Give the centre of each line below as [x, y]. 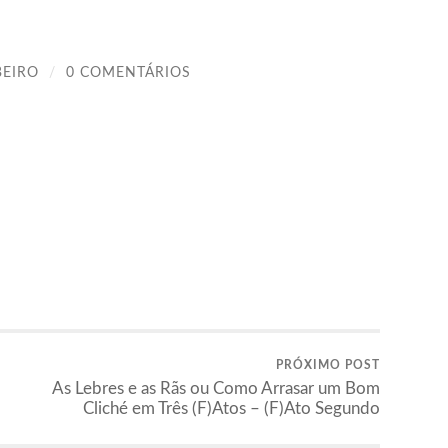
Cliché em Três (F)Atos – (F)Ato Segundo [231, 409]
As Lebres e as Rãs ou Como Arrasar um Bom [216, 389]
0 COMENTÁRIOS [128, 72]
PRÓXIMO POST [328, 365]
